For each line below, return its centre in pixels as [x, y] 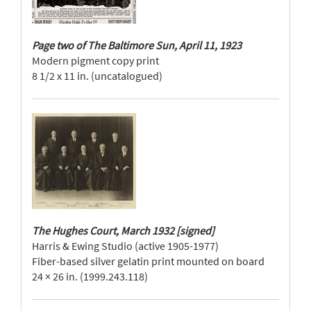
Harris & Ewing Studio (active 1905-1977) [125, 246]
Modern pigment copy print [95, 60]
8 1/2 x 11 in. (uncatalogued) [97, 76]
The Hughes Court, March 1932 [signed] [123, 230]
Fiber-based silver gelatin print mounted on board [148, 261]
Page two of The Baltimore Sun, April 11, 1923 [137, 45]
